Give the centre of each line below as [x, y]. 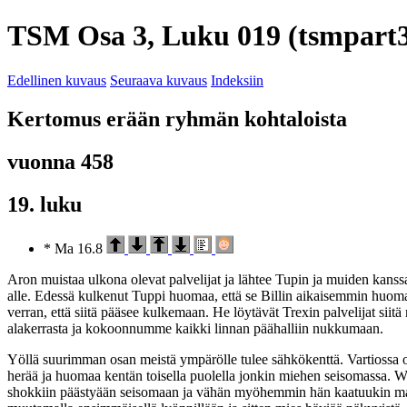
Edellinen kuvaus [57, 80]
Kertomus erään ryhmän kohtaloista [177, 119]
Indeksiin [237, 80]
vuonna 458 [60, 161]
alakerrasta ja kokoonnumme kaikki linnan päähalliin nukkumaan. [195, 328]
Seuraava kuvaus [159, 80]
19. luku [45, 204]
